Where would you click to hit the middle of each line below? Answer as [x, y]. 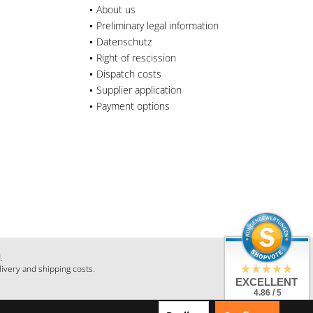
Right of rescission [136, 57]
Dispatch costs [129, 73]
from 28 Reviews [268, 305]
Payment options [133, 105]
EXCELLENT [266, 282]
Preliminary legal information [158, 25]
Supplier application [139, 89]
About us [116, 9]
